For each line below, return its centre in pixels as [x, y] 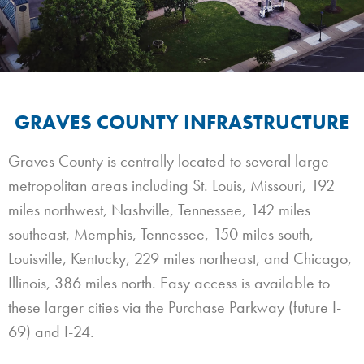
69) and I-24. [51, 331]
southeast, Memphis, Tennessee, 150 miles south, [161, 234]
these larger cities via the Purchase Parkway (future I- [175, 307]
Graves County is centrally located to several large [169, 160]
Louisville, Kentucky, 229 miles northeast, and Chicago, [180, 258]
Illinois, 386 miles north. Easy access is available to [169, 282]
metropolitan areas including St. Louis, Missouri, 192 [171, 185]
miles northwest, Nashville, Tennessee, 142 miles [159, 209]
